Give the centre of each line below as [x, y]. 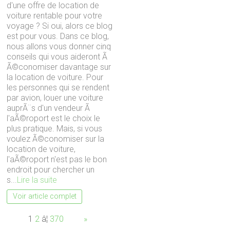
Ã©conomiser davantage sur [59, 67]
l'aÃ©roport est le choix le [54, 118]
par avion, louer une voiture [55, 98]
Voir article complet [44, 196]
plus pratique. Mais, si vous [55, 128]
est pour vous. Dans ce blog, [58, 36]
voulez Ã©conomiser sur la [56, 139]
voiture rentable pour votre [55, 15]
